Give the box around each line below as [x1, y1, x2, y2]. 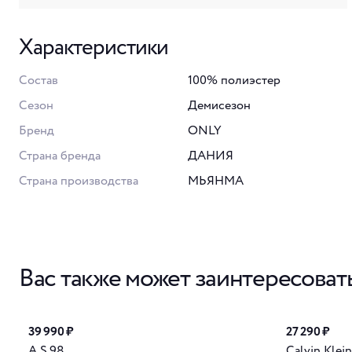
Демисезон [188, 96, 251, 115]
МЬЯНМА [188, 171, 244, 190]
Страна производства [19, 171, 138, 190]
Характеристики [19, 31, 169, 64]
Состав [19, 71, 58, 90]
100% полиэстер [188, 71, 280, 90]
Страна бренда [19, 146, 101, 165]
